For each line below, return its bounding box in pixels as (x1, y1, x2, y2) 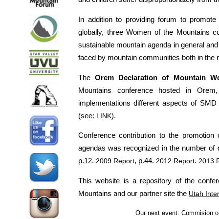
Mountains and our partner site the (78, 189, 189, 197)
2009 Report (96, 157, 134, 165)
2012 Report (156, 157, 195, 165)
